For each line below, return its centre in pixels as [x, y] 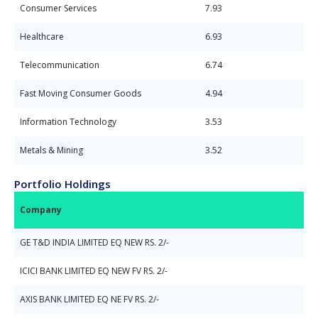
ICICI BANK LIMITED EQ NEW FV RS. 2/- [94, 271]
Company [41, 210]
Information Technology [68, 122]
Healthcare [42, 37]
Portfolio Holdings [62, 184]
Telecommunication [60, 65]
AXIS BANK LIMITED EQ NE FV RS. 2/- [89, 299]
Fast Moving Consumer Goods [81, 93]
